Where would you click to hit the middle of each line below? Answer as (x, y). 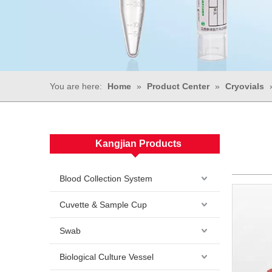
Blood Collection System (106, 178)
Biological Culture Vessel (107, 257)
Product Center (178, 86)
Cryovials (245, 86)
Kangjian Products (138, 144)
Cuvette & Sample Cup (103, 205)
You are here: (76, 86)
